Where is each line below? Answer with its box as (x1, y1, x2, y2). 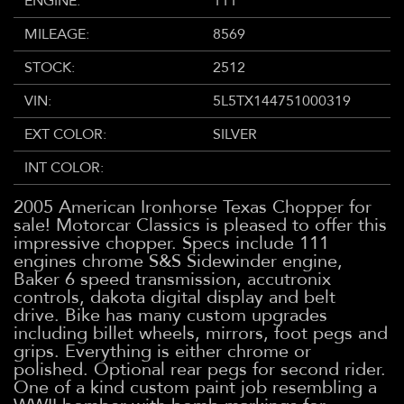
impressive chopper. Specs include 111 (14, 230, 329, 255)
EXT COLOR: (24, 124, 106, 144)
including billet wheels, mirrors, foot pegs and (14, 320, 388, 345)
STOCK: (24, 57, 75, 78)
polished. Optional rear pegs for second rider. (14, 356, 386, 381)
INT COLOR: (24, 157, 104, 178)
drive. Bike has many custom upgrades (14, 302, 327, 327)
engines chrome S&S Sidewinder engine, (14, 248, 343, 273)
